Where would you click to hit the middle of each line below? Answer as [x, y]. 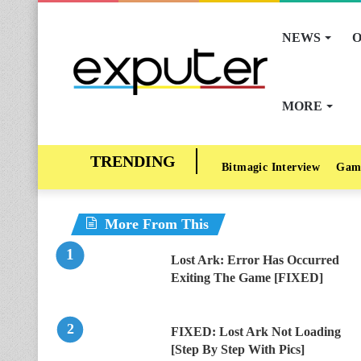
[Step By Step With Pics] [238, 349]
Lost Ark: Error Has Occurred [255, 260]
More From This [157, 224]
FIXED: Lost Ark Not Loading [256, 332]
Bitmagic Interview [271, 167]
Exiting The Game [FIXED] [247, 278]
